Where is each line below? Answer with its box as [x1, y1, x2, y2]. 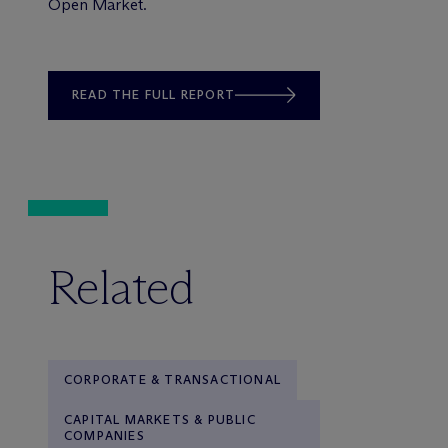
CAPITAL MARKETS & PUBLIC [64, 411, 256, 427]
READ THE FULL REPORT [72, 87, 235, 103]
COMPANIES [64, 427, 145, 443]
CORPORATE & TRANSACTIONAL [64, 371, 281, 387]
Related [48, 257, 195, 317]
